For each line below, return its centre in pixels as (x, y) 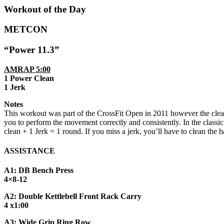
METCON (26, 29)
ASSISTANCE (29, 150)
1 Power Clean (29, 78)
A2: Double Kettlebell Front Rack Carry (73, 196)
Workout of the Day (45, 9)
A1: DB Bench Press (39, 170)
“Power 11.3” (32, 49)
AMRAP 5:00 (27, 69)
